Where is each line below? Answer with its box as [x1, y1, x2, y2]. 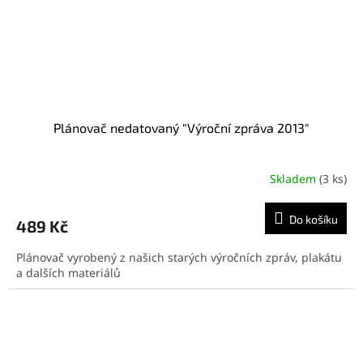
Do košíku [289, 211, 338, 226]
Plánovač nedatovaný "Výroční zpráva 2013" [53, 119, 310, 135]
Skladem [270, 171, 319, 187]
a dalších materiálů [16, 264, 121, 280]
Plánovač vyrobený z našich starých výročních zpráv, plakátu [16, 249, 342, 265]
